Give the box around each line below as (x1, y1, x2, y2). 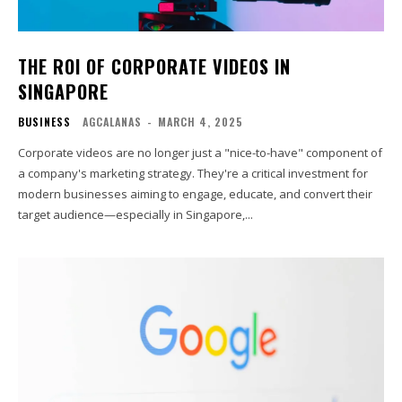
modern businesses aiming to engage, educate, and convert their (18, 186, 372, 203)
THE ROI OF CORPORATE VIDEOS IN (18, 53, 291, 81)
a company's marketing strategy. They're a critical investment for (18, 165, 368, 182)
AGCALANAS (83, 114, 142, 130)
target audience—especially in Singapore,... (18, 206, 253, 223)
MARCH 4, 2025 (158, 114, 243, 130)
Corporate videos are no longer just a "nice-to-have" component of (18, 144, 382, 162)
